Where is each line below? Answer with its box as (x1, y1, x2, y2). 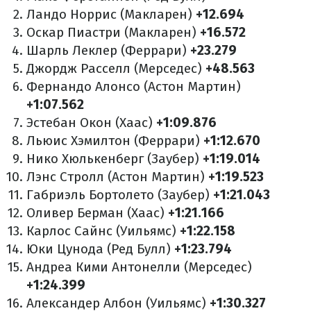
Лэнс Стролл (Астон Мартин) (26, 169, 205, 185)
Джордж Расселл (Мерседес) (26, 60, 205, 76)
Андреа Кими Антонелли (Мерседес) (26, 259, 252, 275)
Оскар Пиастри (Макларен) (26, 24, 200, 40)
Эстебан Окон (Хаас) (26, 115, 156, 131)
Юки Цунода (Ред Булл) (26, 241, 174, 257)
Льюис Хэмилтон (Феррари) (26, 133, 203, 149)
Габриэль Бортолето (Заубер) (26, 187, 213, 203)
